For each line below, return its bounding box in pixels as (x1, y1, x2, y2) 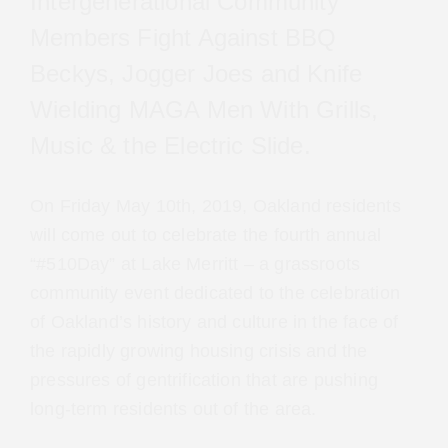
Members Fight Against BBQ (30, 24, 342, 52)
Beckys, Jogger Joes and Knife (30, 60, 373, 88)
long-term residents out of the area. (30, 399, 318, 420)
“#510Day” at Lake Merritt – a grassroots (30, 254, 359, 275)
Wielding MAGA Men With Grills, (30, 96, 379, 124)
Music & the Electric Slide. (30, 132, 313, 160)
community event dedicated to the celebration (30, 283, 404, 304)
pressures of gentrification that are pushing (30, 370, 383, 391)
